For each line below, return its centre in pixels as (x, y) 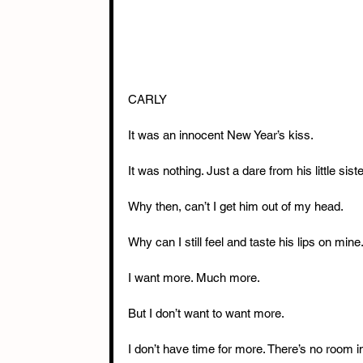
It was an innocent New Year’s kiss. (221, 135)
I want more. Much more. (194, 277)
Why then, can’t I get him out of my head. (236, 206)
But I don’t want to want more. (206, 313)
